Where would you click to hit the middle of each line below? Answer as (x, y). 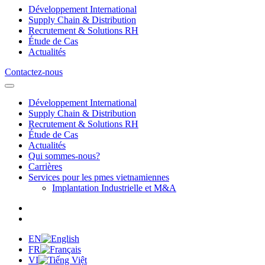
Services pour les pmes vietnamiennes (99, 177)
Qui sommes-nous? (64, 156)
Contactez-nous (34, 72)
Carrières (45, 166)
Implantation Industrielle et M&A (114, 188)
